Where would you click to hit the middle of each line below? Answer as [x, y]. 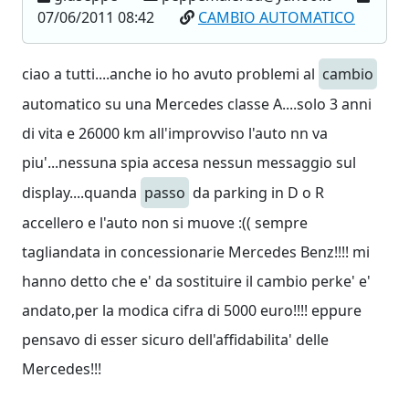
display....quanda [81, 193]
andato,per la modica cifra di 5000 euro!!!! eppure [192, 310]
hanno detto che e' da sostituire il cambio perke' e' [196, 281]
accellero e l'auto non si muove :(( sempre [165, 223]
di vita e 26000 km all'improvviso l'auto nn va [175, 133]
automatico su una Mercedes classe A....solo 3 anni [197, 104]
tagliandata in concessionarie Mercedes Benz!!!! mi [196, 252]
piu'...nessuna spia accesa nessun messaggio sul [189, 163]
